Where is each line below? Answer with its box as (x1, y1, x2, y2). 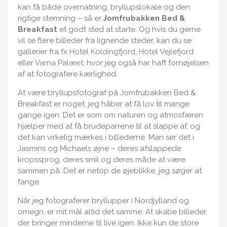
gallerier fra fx (18, 47, 69, 56)
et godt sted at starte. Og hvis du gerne (57, 24, 201, 34)
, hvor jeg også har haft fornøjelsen (83, 58, 209, 67)
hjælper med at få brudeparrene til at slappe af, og (18, 121, 200, 131)
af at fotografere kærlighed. (18, 69, 118, 79)
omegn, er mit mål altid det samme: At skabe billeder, (18, 207, 207, 216)
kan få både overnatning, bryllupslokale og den (18, 2, 190, 12)
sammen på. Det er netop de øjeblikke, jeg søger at (18, 166, 202, 175)
